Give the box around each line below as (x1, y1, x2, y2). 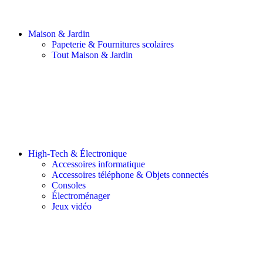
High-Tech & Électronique (28, 149, 127, 159)
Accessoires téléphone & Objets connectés (52, 170, 208, 180)
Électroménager (52, 191, 110, 201)
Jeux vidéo (52, 201, 92, 212)
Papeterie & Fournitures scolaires (52, 39, 174, 50)
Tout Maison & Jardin (52, 50, 133, 60)
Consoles (52, 180, 86, 191)
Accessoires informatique (52, 159, 145, 170)
